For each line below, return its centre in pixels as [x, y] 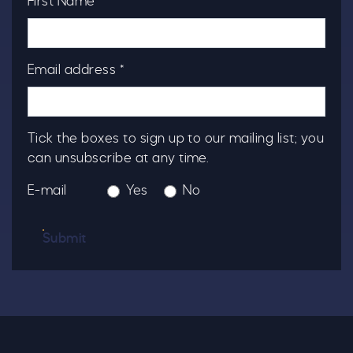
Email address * [76, 70]
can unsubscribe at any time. [119, 158]
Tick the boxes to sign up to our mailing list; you [176, 138]
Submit [65, 238]
